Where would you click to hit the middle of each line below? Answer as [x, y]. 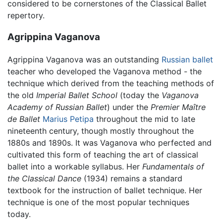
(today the [139, 95]
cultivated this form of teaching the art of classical [103, 154]
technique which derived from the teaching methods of [111, 83]
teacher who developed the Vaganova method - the [105, 71]
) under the [129, 107]
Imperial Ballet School [77, 95]
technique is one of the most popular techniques [98, 202]
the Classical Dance [44, 178]
